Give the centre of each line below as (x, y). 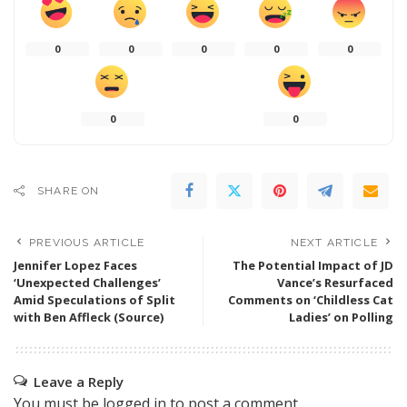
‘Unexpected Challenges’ (87, 283)
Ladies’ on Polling (341, 318)
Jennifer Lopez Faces (75, 266)
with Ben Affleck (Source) (89, 318)
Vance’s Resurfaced (335, 283)
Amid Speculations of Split (94, 300)
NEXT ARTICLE (334, 243)
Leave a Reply (79, 382)
